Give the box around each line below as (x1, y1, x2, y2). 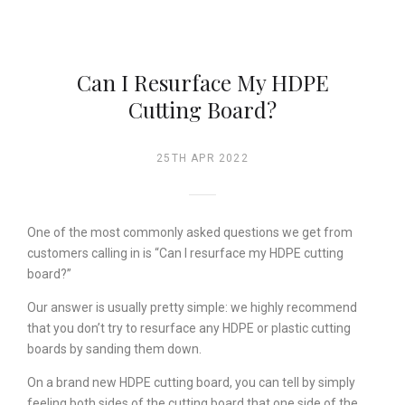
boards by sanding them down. (27, 342, 202, 357)
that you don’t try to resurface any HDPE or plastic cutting (27, 321, 351, 336)
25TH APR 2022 (156, 152, 249, 165)
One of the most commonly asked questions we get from (27, 225, 353, 240)
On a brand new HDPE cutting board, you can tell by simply (27, 375, 355, 391)
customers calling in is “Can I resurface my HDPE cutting (27, 246, 344, 261)
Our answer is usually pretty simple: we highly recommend (27, 300, 357, 316)
